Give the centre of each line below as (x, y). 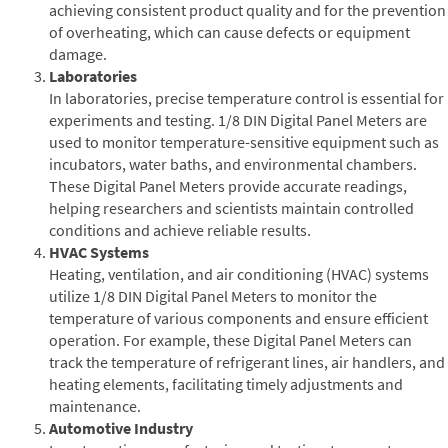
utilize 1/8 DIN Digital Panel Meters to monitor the (213, 295)
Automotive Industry (121, 427)
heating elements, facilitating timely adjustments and (226, 383)
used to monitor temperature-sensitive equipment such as (244, 141)
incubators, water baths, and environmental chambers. (233, 163)
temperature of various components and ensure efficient (238, 317)
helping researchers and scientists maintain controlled (231, 207)
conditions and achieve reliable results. (180, 229)
